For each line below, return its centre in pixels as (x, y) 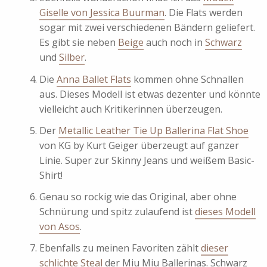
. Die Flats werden (204, 13)
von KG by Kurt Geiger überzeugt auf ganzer (139, 145)
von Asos (60, 227)
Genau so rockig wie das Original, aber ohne (138, 197)
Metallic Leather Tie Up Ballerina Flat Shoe (153, 130)
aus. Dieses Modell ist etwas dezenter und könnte (150, 94)
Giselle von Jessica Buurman (102, 13)
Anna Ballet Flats (94, 79)
